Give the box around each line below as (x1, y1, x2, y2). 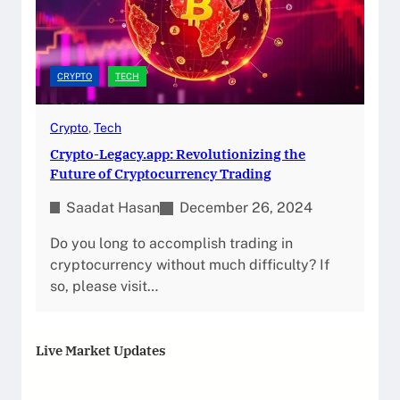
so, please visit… (50, 278, 158, 296)
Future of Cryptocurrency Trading (50, 164, 271, 183)
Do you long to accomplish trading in (50, 235, 293, 253)
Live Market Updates (36, 341, 166, 360)
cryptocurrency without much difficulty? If (50, 256, 329, 274)
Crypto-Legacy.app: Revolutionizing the (50, 145, 305, 163)
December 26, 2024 (179, 199, 312, 217)
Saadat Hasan (66, 199, 160, 217)
